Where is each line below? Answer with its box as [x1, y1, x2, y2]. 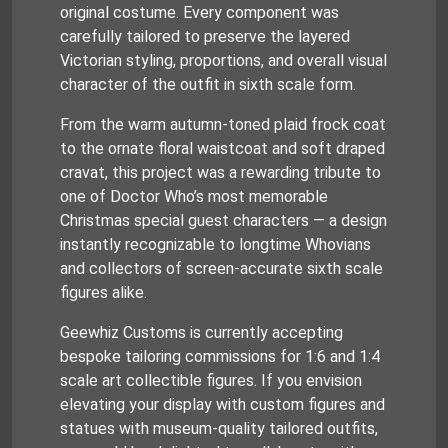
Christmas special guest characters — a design [60, 211, 387, 231]
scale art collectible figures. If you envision [60, 371, 362, 391]
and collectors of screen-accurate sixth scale [60, 259, 383, 279]
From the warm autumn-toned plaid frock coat [60, 115, 386, 135]
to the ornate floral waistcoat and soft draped [60, 139, 385, 159]
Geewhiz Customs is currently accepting [60, 323, 343, 343]
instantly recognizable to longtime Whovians [60, 235, 371, 255]
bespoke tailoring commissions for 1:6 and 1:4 [60, 347, 380, 367]
